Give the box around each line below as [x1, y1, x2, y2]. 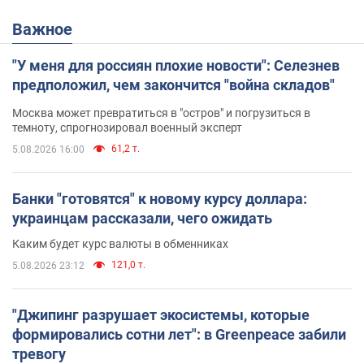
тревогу [12, 344, 66, 362]
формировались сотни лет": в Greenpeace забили [12, 325, 346, 343]
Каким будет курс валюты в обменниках [12, 236, 228, 250]
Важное [23, 19, 72, 39]
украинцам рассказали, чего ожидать [12, 209, 272, 227]
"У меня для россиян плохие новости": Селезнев [12, 56, 340, 74]
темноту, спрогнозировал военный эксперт [12, 120, 242, 134]
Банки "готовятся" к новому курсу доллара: [12, 189, 307, 207]
